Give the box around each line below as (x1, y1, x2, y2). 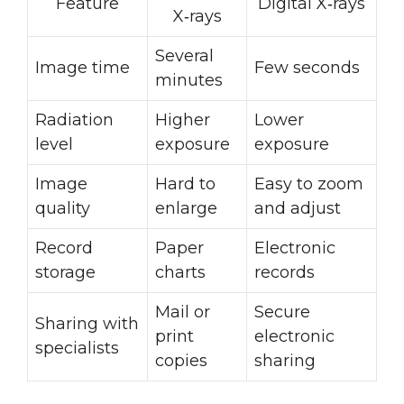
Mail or (155, 301, 210, 322)
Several (155, 45, 214, 66)
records (254, 262, 315, 282)
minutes (155, 69, 223, 90)
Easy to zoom (254, 173, 363, 194)
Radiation (35, 109, 114, 130)
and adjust (254, 197, 341, 218)
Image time (35, 57, 130, 78)
